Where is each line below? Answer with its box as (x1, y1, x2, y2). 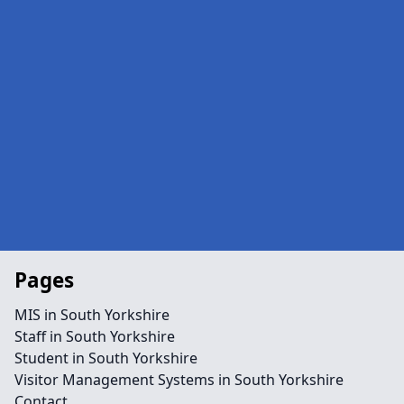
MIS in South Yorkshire (14, 305, 170, 325)
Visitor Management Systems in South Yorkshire (14, 370, 344, 390)
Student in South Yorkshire (14, 348, 197, 368)
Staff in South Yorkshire (14, 326, 175, 346)
